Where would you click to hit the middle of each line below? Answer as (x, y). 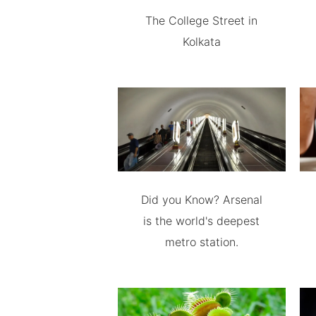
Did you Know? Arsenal (201, 199)
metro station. (201, 242)
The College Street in (202, 20)
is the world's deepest (202, 220)
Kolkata (201, 41)
